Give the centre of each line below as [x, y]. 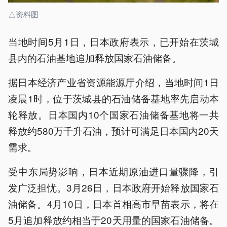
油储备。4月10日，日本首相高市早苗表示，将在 [113, 204]
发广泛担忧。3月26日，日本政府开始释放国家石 [113, 187]
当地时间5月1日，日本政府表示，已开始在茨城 [113, 42]
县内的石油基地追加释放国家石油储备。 [95, 58]
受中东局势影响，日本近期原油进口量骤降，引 [113, 171]
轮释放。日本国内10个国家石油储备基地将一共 [113, 115]
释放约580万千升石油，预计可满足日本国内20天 [113, 131]
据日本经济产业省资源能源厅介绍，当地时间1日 [113, 82]
